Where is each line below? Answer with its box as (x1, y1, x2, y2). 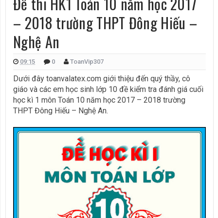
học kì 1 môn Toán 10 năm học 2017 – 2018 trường (13, 95, 185, 105)
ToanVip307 (70, 57, 104, 65)
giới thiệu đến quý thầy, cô (103, 73, 190, 83)
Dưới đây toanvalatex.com (13, 73, 103, 83)
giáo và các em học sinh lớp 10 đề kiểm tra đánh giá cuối (13, 84, 203, 94)
